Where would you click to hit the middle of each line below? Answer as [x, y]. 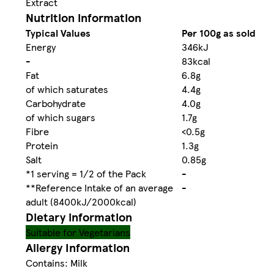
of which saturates [67, 89]
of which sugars [61, 117]
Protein [42, 145]
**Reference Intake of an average [99, 187]
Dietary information [79, 217]
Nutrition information [83, 17]
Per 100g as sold [219, 32]
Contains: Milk [57, 262]
